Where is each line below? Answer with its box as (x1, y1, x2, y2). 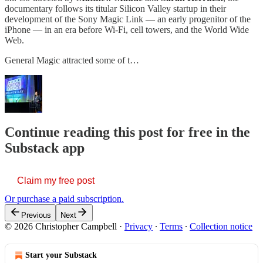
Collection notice (190, 221, 252, 231)
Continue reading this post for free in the (5, 124, 250, 140)
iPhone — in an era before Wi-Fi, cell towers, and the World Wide (5, 24, 249, 35)
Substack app (5, 140, 85, 156)
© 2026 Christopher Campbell (5, 221, 117, 231)
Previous (21, 210, 51, 220)
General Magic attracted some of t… (5, 55, 139, 65)
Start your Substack (25, 250, 97, 259)
